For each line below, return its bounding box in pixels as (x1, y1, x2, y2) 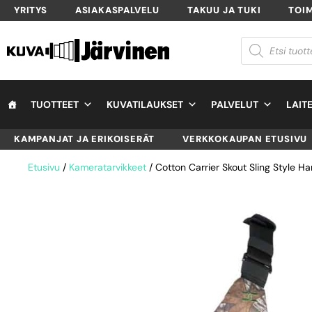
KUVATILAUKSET (107, 98, 183, 111)
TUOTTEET (31, 98, 79, 111)
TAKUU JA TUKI (187, 4, 261, 16)
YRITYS (14, 4, 47, 16)
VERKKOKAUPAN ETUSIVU (182, 133, 308, 145)
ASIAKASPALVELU (75, 4, 160, 16)
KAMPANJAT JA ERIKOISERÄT (14, 133, 155, 145)
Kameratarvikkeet (69, 161, 146, 173)
